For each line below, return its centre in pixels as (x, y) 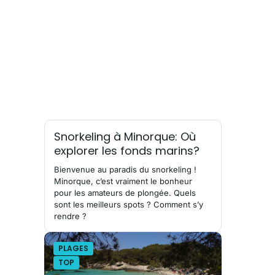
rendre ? (70, 216)
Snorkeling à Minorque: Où (125, 136)
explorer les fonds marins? (127, 150)
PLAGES (73, 248)
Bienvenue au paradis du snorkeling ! (125, 169)
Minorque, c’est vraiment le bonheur (123, 181)
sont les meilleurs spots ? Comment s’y (129, 204)
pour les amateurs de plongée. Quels (125, 192)
